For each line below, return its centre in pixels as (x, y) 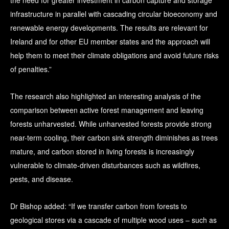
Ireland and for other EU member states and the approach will (110, 42)
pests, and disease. (42, 179)
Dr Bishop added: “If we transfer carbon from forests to (99, 206)
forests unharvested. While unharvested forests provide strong (111, 124)
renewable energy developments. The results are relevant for (109, 28)
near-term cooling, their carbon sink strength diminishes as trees (114, 138)
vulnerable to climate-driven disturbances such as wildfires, (105, 165)
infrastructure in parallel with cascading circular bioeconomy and (114, 14)
